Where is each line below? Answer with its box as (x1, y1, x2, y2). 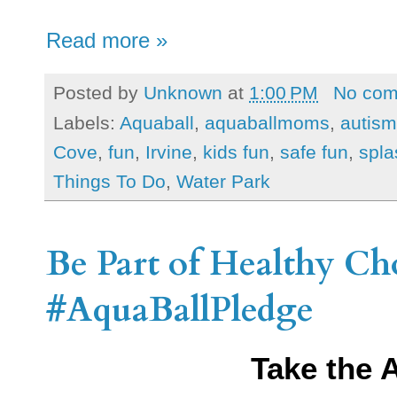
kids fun (203, 141, 269, 162)
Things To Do (53, 170, 166, 191)
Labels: (53, 112, 120, 133)
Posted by (53, 82, 144, 103)
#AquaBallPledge (46, 286, 314, 333)
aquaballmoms (205, 112, 330, 133)
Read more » (46, 28, 167, 52)
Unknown (144, 82, 222, 103)
